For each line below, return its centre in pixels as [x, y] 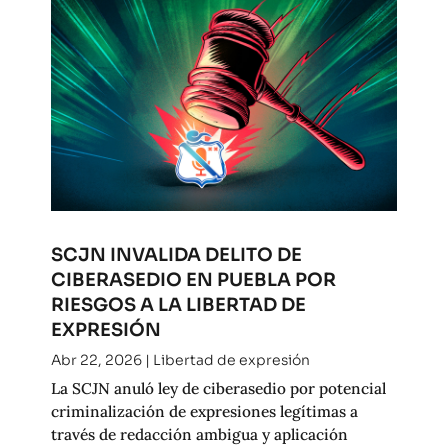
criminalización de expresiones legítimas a [204, 411]
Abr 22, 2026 [96, 360]
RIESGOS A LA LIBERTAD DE [178, 305]
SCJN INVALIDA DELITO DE [176, 255]
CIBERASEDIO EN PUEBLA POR [193, 280]
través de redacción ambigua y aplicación [199, 434]
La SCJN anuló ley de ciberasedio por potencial [218, 388]
